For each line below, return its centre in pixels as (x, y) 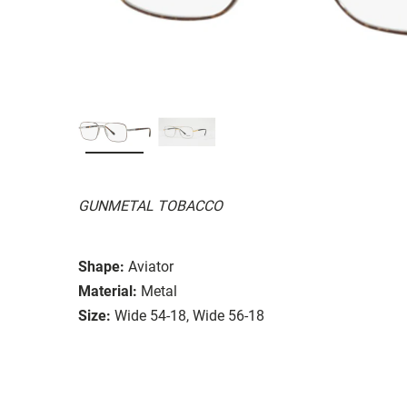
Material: (108, 291)
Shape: (101, 266)
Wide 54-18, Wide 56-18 (189, 315)
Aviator (151, 266)
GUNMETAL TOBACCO (150, 205)
